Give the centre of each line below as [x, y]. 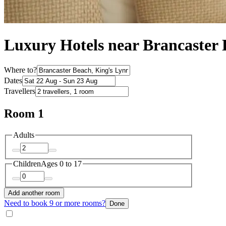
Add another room [34, 193]
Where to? [20, 70]
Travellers [20, 91]
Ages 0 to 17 [61, 163]
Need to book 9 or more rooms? [55, 203]
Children [27, 163]
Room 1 [24, 114]
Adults [24, 135]
